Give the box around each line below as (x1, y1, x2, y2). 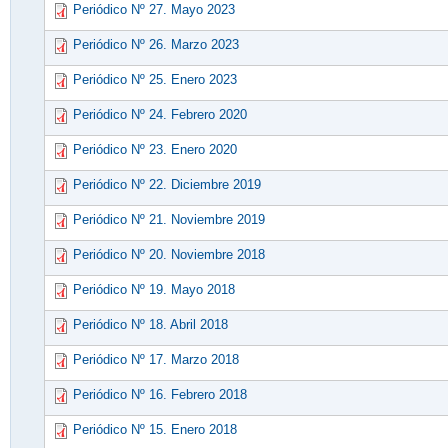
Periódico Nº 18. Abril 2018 (72, 317, 228, 333)
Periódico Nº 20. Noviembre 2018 (72, 247, 265, 263)
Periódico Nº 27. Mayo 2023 (72, 2, 235, 18)
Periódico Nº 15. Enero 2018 (72, 422, 237, 438)
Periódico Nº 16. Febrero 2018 (72, 387, 247, 403)
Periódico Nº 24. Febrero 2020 (72, 107, 247, 123)
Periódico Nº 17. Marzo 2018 (72, 352, 239, 368)
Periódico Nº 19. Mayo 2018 (72, 282, 235, 298)
